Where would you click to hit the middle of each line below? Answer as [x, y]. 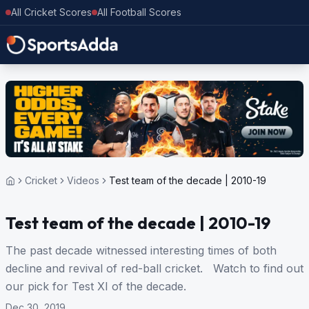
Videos [83, 181]
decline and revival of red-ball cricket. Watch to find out [154, 269]
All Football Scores [139, 12]
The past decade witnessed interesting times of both [141, 251]
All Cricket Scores [51, 12]
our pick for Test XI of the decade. [96, 287]
